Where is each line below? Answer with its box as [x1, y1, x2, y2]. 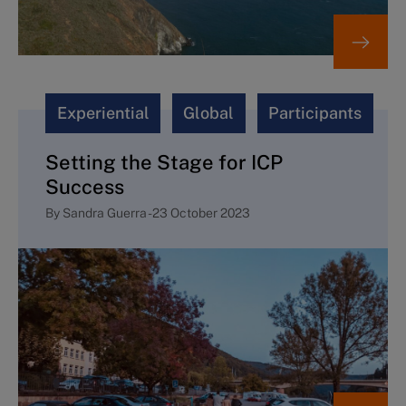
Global [183, 103, 235, 123]
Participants [268, 103, 362, 123]
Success [45, 175, 124, 199]
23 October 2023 [152, 205, 250, 220]
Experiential [56, 103, 150, 123]
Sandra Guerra [63, 205, 148, 220]
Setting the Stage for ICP [45, 150, 283, 175]
